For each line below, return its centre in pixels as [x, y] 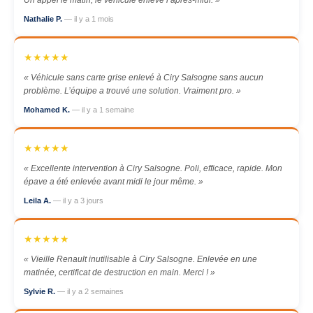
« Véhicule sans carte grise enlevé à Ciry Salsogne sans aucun [144, 78]
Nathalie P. [44, 19]
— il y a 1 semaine [103, 110]
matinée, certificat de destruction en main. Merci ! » [119, 272]
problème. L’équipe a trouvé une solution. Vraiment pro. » [132, 91]
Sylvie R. [41, 291]
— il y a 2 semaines [90, 291]
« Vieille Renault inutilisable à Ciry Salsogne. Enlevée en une [140, 259]
